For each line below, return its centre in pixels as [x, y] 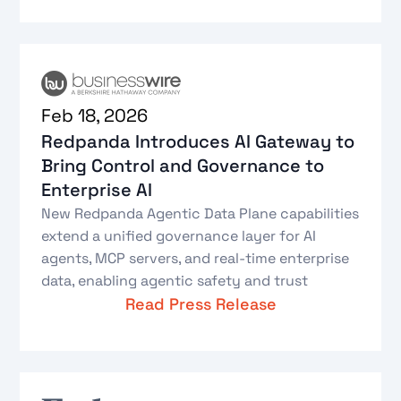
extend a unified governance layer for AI [179, 235]
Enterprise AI [97, 189]
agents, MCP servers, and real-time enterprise [196, 258]
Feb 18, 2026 [95, 115]
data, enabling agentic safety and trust [175, 280]
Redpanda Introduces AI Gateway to [198, 141]
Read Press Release [200, 303]
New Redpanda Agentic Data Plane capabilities [200, 213]
